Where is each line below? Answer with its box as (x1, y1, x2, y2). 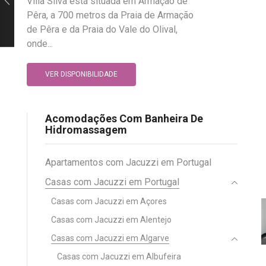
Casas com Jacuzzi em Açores (51, 196, 167, 206)
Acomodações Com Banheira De (45, 112, 203, 125)
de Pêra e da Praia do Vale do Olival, (27, 23, 178, 35)
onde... (27, 37, 53, 49)
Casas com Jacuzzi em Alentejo (51, 214, 172, 224)
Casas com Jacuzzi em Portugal (45, 176, 179, 188)
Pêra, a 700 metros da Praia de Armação (27, 9, 194, 21)
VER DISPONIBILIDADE (45, 70, 118, 79)
